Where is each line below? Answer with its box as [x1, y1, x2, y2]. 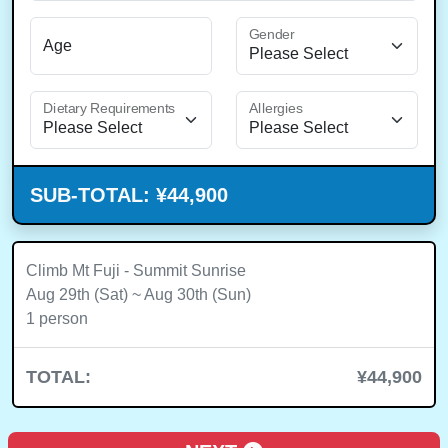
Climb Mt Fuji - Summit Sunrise [26, 262, 246, 279]
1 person [26, 310, 88, 327]
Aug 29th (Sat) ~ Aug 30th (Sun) [26, 286, 251, 303]
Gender [249, 27, 295, 42]
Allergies [249, 101, 303, 116]
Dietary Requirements [43, 101, 175, 116]
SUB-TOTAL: [30, 184, 156, 206]
